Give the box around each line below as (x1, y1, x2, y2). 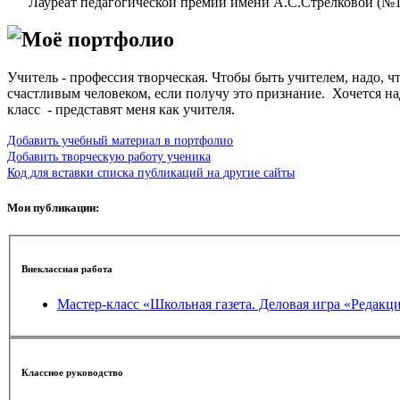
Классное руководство (21, 366, 123, 378)
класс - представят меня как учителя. (7, 102, 235, 118)
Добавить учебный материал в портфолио (7, 133, 233, 148)
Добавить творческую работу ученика (7, 149, 211, 164)
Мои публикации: (7, 200, 99, 214)
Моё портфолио (21, 28, 174, 52)
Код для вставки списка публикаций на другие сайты (7, 165, 295, 180)
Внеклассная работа (21, 263, 112, 275)
